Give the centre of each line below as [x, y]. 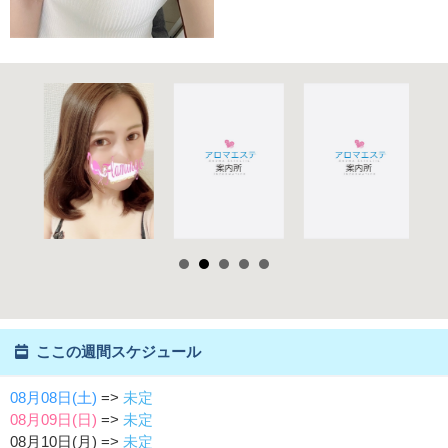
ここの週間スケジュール [118, 352]
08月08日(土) [53, 398]
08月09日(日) [53, 420]
